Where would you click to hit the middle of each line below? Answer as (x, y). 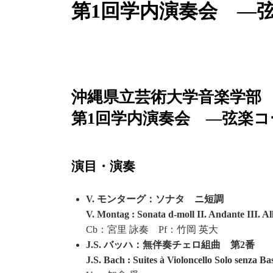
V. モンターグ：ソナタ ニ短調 (155, 199)
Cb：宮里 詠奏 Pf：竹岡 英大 (152, 229)
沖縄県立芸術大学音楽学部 (166, 97)
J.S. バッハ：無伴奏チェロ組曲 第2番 (170, 244)
